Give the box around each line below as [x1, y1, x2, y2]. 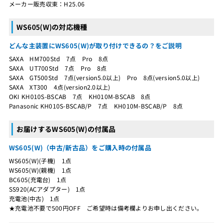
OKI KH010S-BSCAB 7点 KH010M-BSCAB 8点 [8, 92, 151, 101]
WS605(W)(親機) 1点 [8, 165, 72, 174]
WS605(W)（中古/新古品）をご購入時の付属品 [8, 142, 151, 152]
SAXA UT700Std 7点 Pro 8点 [8, 63, 107, 72]
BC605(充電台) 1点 [8, 175, 67, 184]
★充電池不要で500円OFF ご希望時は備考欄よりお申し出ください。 [8, 203, 203, 212]
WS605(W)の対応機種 [16, 21, 88, 32]
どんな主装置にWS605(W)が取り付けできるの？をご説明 [8, 40, 182, 50]
